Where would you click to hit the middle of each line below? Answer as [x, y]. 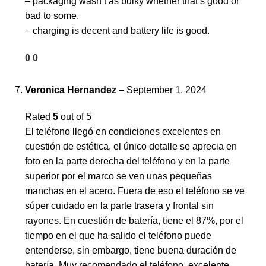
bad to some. [52, 16]
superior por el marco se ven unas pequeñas [118, 176]
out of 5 [75, 117]
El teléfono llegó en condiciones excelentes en [123, 132]
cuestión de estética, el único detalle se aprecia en [131, 147]
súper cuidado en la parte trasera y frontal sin [119, 206]
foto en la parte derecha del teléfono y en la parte [127, 161]
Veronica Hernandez [72, 90]
